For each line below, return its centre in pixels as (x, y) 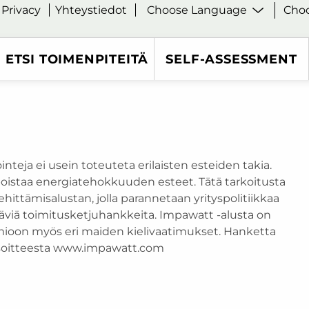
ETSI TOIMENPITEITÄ (77, 59)
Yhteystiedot (91, 10)
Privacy (21, 10)
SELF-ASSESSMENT (231, 59)
